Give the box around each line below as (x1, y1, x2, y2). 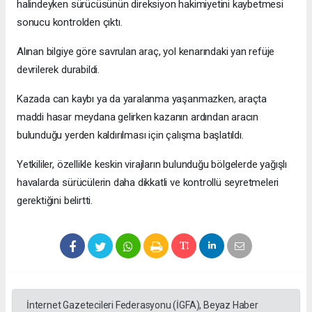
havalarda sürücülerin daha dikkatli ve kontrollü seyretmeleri (17, 176, 279, 189)
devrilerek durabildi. (17, 63, 100, 77)
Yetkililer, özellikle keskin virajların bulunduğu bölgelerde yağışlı (17, 158, 287, 171)
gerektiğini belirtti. (17, 194, 93, 208)
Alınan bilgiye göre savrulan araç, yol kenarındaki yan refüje (17, 45, 275, 58)
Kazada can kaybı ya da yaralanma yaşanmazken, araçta (17, 93, 267, 106)
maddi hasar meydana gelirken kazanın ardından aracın (17, 111, 259, 124)
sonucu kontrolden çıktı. (17, 16, 123, 29)
